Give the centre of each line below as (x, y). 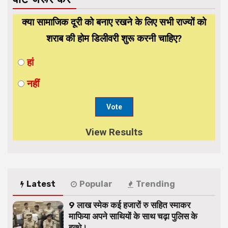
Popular (96, 184)
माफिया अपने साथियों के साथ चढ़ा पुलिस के (133, 216)
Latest (41, 184)
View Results (114, 132)
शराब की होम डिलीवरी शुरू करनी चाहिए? (114, 38)
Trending (155, 184)
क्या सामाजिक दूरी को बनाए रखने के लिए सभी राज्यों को (114, 22)
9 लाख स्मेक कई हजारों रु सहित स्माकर (129, 205)
